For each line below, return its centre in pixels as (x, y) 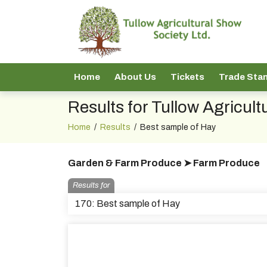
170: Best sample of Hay (128, 204)
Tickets (187, 77)
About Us (135, 77)
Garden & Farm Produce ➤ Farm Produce (164, 163)
